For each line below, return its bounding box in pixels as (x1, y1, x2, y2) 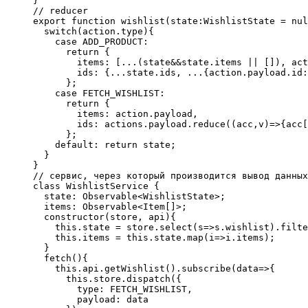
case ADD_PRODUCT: (33, 36, 148, 47)
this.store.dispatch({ (33, 274, 181, 285)
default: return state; (33, 140, 176, 151)
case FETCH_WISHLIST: (33, 88, 165, 99)
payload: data (33, 294, 148, 305)
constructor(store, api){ (33, 212, 176, 223)
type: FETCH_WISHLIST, (33, 284, 192, 295)
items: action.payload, (33, 109, 198, 120)
